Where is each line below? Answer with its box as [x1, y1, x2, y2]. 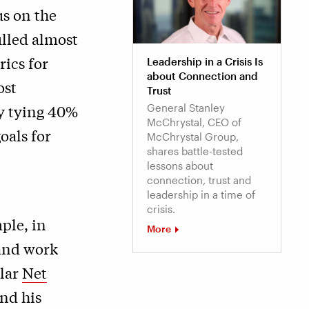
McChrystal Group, [147, 130, 239, 143]
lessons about [147, 159, 213, 172]
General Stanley [147, 101, 225, 114]
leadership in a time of [147, 188, 255, 201]
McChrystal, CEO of [147, 116, 241, 129]
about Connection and [147, 70, 258, 83]
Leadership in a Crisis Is [147, 55, 263, 68]
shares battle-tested [147, 145, 243, 158]
